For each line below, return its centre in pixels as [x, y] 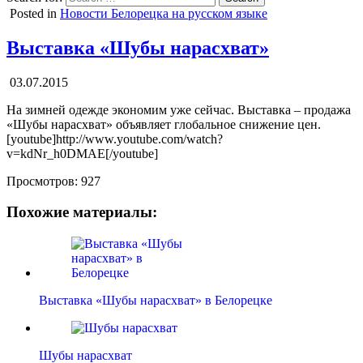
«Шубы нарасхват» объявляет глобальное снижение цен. [164, 124]
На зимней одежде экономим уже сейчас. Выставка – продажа [179, 109]
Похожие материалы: [82, 212]
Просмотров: [42, 181]
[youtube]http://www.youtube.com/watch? [115, 139]
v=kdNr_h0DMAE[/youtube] [82, 153]
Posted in [35, 13]
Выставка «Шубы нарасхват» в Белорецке [156, 301]
